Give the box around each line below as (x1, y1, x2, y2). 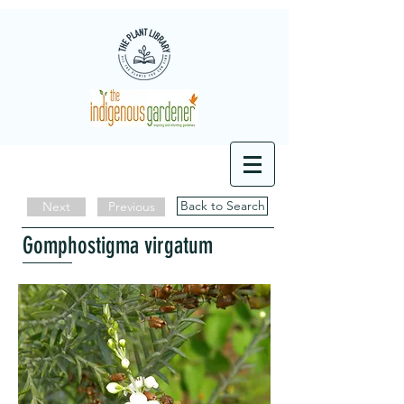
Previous (107, 198, 155, 215)
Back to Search (179, 197, 265, 214)
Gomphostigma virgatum (23, 232, 213, 260)
